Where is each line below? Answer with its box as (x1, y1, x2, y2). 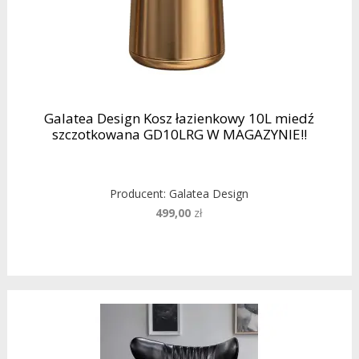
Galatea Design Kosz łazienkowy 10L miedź (44, 109, 315, 128)
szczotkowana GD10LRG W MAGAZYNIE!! (51, 125, 307, 144)
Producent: (110, 186, 170, 202)
